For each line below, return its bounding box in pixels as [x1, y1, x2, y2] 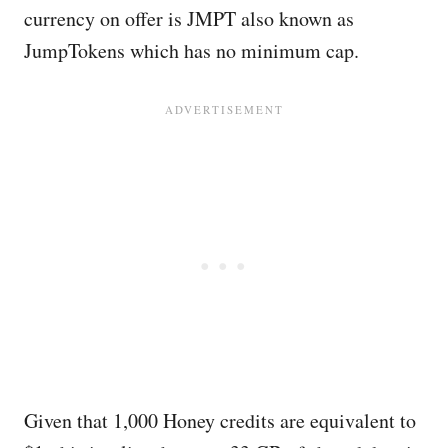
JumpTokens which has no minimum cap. [24, 37, 359, 65]
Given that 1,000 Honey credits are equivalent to [24, 407, 416, 435]
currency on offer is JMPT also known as [24, 5, 354, 33]
